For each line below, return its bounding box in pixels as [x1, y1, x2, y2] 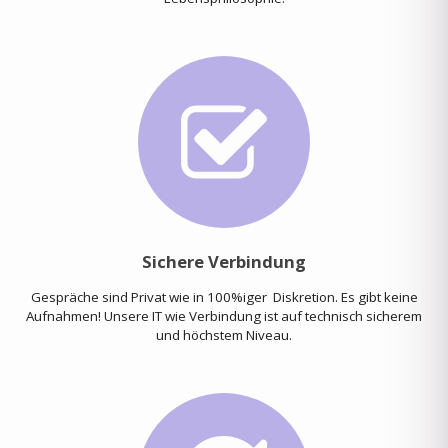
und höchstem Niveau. [156, 326, 292, 344]
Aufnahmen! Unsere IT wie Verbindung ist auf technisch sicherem [26, 307, 422, 325]
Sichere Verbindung [142, 250, 306, 273]
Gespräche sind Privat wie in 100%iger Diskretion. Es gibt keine [30, 288, 418, 306]
